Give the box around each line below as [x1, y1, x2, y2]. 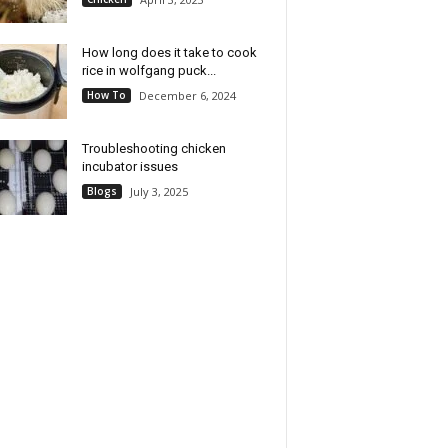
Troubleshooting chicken [81, 141, 226, 156]
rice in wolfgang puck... [81, 63, 216, 78]
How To [86, 88, 126, 102]
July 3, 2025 [129, 184, 188, 199]
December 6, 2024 [138, 88, 236, 103]
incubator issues [81, 159, 178, 174]
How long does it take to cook [81, 45, 257, 60]
